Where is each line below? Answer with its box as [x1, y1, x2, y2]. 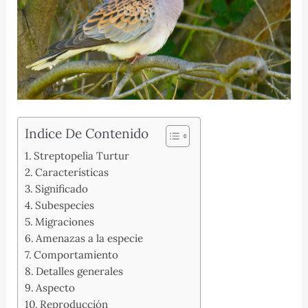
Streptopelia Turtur [33, 149, 129, 163]
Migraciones [34, 215, 94, 229]
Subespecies [34, 199, 94, 212]
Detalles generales [35, 265, 123, 278]
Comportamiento [33, 248, 118, 262]
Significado [34, 182, 88, 196]
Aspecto [35, 281, 75, 295]
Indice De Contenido [24, 125, 148, 142]
